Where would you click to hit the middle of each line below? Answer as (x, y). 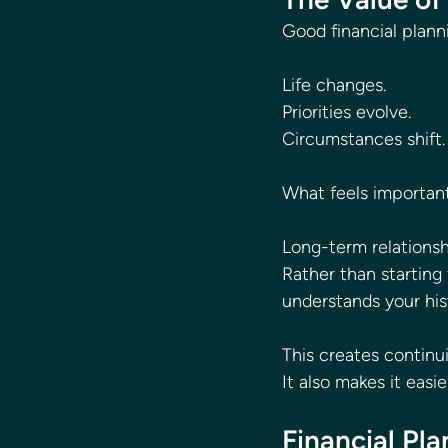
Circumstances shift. (363, 139)
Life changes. (334, 85)
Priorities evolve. (346, 112)
